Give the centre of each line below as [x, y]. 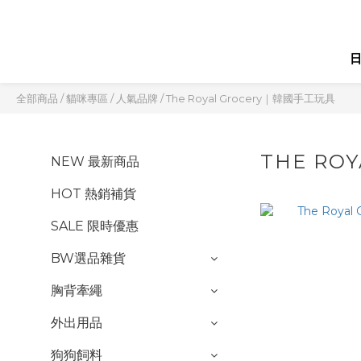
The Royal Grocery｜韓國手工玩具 [251, 98]
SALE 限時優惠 [95, 226]
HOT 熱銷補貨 [93, 194]
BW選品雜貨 [88, 258]
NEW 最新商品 [95, 162]
